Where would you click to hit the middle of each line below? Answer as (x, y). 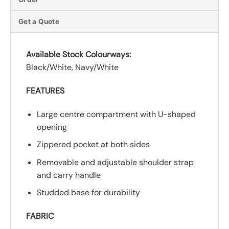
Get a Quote (39, 21)
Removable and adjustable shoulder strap (115, 162)
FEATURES (45, 90)
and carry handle (68, 175)
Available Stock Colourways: (78, 54)
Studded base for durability (88, 193)
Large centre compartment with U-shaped (116, 114)
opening (52, 127)
